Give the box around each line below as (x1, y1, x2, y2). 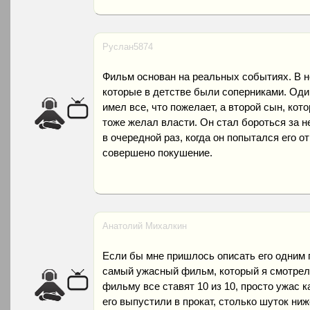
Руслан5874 (102, 42, 153, 52)
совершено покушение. (102, 147, 212, 158)
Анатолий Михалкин (102, 221, 187, 231)
